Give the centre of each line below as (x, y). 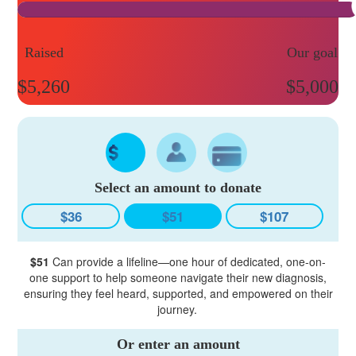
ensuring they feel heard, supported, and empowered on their (178, 293)
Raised (44, 52)
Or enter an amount (178, 344)
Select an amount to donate (178, 187)
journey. (178, 309)
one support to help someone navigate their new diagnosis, (178, 277)
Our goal (312, 52)
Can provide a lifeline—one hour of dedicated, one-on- (188, 261)
